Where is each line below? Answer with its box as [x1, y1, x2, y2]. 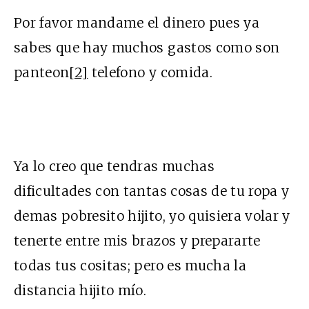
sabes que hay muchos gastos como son [14, 39, 280, 56]
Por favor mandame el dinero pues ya [14, 14, 259, 31]
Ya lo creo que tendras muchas [14, 157, 215, 175]
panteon [14, 63, 70, 81]
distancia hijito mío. [14, 281, 147, 299]
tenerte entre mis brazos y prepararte [14, 232, 261, 249]
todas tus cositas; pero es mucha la [14, 257, 246, 274]
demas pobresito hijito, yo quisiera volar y [14, 207, 290, 224]
